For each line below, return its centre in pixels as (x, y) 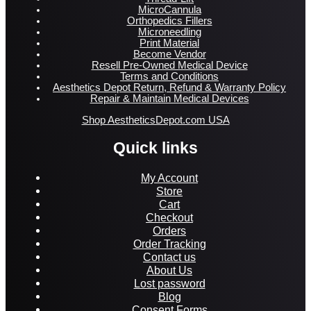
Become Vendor (169, 54)
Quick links (155, 148)
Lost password (169, 283)
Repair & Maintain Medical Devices (169, 99)
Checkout (169, 217)
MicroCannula (169, 10)
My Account (169, 177)
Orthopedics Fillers (169, 21)
